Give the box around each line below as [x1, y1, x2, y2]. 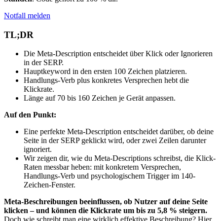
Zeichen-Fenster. [24, 181, 75, 189]
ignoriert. [24, 145, 52, 154]
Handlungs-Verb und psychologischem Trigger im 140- [24, 172, 195, 181]
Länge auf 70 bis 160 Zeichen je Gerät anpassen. [24, 94, 176, 103]
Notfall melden [4, 11, 50, 20]
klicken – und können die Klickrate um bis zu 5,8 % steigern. [4, 206, 207, 215]
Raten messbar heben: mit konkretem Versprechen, [24, 163, 181, 172]
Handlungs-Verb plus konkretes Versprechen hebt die [24, 76, 189, 85]
